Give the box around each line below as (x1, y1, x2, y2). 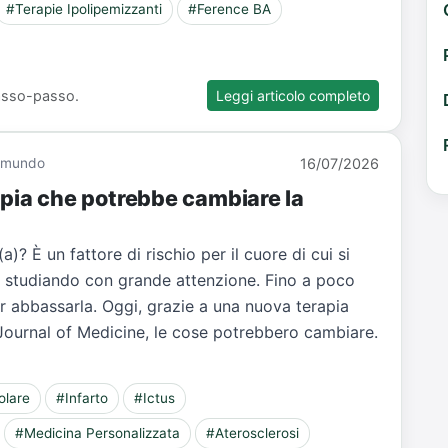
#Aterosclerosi (205, 425, 299, 442)
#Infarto (56, 390, 109, 407)
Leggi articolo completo (216, 86, 371, 104)
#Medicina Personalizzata (15, 425, 181, 442)
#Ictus (133, 390, 175, 407)
